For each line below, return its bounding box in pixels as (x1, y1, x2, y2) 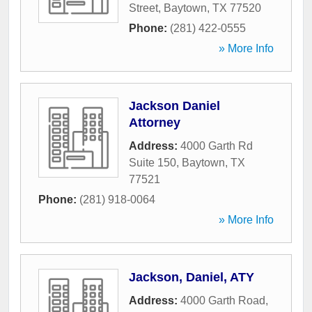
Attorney (129, 116, 180, 130)
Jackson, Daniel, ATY (129, 270, 254, 285)
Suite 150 (129, 157, 176, 169)
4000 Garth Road (180, 295, 265, 307)
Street (129, 2, 158, 15)
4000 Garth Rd (180, 140, 253, 153)
